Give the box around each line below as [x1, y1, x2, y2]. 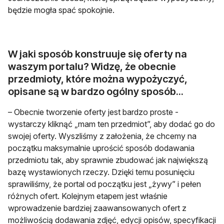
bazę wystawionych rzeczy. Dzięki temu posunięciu [8, 166, 194, 177]
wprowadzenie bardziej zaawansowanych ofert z [8, 202, 186, 213]
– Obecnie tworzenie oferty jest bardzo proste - [8, 106, 178, 117]
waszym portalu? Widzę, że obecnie [8, 60, 176, 72]
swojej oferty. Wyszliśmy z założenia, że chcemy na [8, 130, 196, 141]
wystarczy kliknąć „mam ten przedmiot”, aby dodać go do [8, 118, 215, 129]
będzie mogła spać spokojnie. [8, 4, 114, 15]
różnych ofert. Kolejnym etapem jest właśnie [8, 190, 167, 201]
